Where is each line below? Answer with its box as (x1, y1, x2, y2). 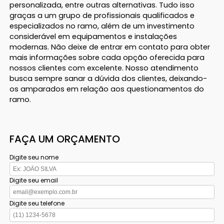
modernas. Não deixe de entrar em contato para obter (9, 42, 210, 52)
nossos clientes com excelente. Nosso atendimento (9, 63, 199, 73)
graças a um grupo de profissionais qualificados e (9, 10, 195, 21)
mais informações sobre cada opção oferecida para (9, 52, 205, 63)
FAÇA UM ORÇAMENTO (9, 132, 120, 146)
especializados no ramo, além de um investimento (9, 21, 195, 31)
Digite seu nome (9, 153, 59, 162)
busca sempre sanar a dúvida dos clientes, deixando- (9, 73, 207, 84)
